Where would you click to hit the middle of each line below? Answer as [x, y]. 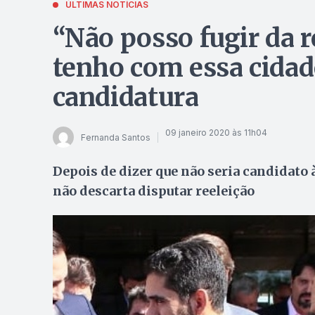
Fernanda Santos [115, 137]
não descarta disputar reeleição [153, 191]
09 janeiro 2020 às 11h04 [216, 132]
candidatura [126, 97]
